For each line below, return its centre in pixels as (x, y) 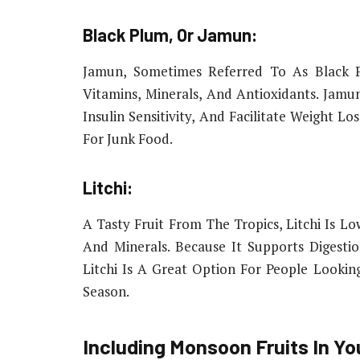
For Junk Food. (128, 139)
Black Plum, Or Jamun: (170, 35)
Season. (106, 292)
